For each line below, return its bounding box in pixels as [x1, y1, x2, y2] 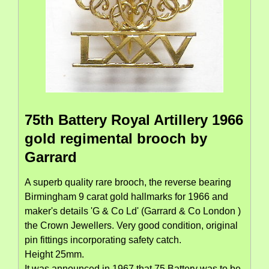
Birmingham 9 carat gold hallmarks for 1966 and [25, 191, 228, 202]
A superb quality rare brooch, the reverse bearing [25, 177, 231, 187]
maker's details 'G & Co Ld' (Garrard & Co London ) [25, 205, 241, 216]
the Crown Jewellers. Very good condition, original [25, 220, 238, 231]
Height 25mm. [25, 249, 84, 259]
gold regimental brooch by [25, 130, 207, 147]
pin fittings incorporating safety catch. [25, 234, 181, 245]
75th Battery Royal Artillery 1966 [25, 111, 243, 128]
